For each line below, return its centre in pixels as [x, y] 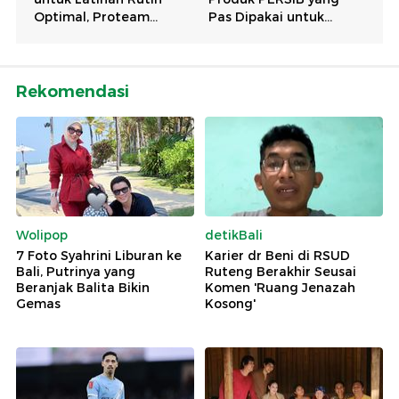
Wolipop [42, 236]
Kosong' [230, 304]
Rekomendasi [73, 91]
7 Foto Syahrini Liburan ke [99, 256]
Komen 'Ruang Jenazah [280, 288]
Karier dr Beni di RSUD [277, 256]
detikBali [234, 236]
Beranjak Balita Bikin [83, 288]
